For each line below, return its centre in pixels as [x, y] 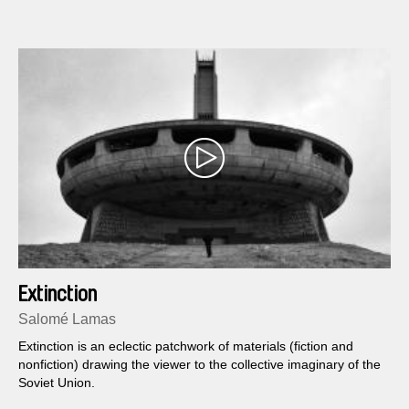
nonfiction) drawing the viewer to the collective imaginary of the [199, 364]
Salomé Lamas [67, 319]
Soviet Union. [57, 382]
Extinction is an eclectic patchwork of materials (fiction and [186, 346]
